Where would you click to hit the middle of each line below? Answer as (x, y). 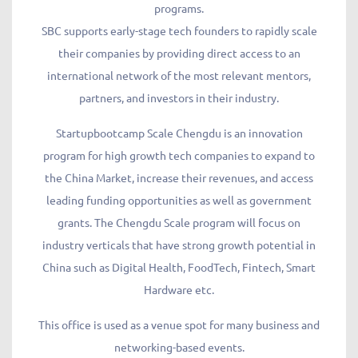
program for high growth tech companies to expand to (179, 155)
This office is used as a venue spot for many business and (179, 324)
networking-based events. (179, 346)
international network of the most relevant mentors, (179, 75)
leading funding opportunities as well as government (179, 199)
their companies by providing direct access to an (179, 52)
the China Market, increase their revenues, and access (179, 177)
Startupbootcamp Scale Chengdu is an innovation (179, 132)
